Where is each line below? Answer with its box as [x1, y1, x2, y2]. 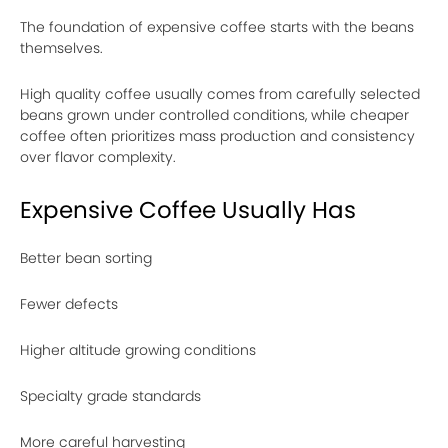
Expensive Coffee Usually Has [20, 194, 356, 226]
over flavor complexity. [20, 147, 176, 167]
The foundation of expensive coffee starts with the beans [20, 17, 414, 37]
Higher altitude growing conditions [20, 340, 256, 360]
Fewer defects [20, 294, 118, 314]
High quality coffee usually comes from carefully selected [20, 84, 420, 104]
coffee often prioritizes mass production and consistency [20, 126, 415, 146]
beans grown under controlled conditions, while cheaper [20, 105, 409, 125]
